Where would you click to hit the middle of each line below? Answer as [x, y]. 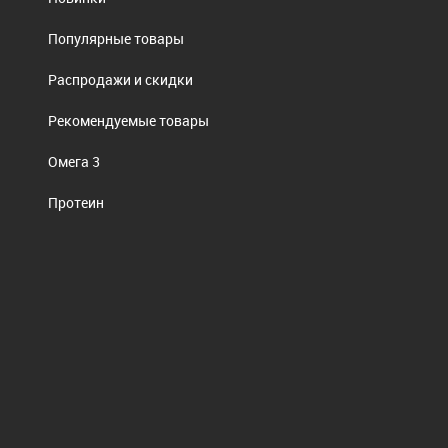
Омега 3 [74, 161]
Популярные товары [116, 38]
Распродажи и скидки [121, 79]
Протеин [76, 202]
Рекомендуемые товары [129, 120]
